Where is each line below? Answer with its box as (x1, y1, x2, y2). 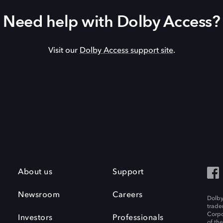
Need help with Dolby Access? (3, 10, 220, 33)
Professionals (112, 214, 164, 222)
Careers (112, 191, 143, 199)
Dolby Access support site (79, 46, 173, 55)
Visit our (48, 46, 80, 55)
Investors (18, 214, 53, 222)
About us (18, 168, 52, 176)
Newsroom (18, 191, 60, 199)
